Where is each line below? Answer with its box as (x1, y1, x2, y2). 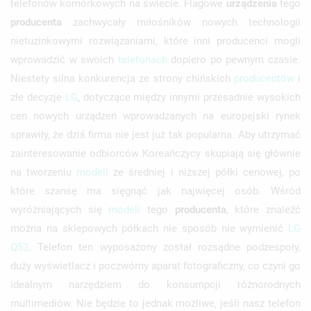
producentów (233, 72, 294, 85)
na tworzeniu (10, 165, 77, 178)
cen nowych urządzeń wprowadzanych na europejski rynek (10, 109, 301, 122)
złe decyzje (10, 90, 65, 103)
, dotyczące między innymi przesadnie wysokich (77, 90, 301, 103)
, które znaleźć (226, 203, 301, 216)
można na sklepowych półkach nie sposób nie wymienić (10, 221, 288, 235)
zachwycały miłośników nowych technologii (62, 15, 301, 28)
